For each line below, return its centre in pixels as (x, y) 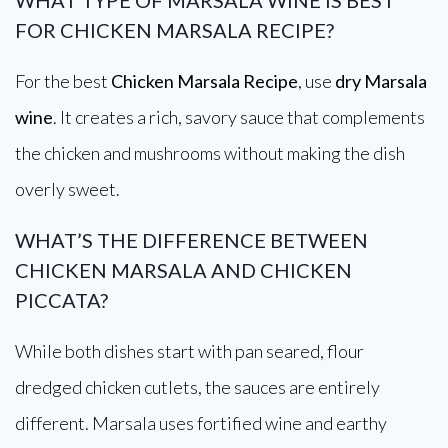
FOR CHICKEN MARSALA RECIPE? (174, 30)
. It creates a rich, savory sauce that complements (239, 117)
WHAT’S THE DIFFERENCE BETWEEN (191, 240)
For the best (63, 81)
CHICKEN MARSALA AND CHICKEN (183, 270)
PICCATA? (61, 300)
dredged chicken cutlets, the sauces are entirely (197, 387)
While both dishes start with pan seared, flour (189, 351)
